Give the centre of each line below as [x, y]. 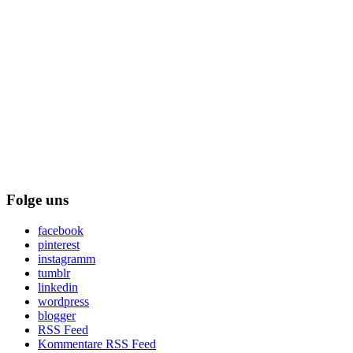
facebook [61, 230]
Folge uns [37, 199]
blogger [57, 315]
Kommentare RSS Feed [97, 344]
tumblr [54, 273]
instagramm [67, 258]
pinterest [59, 244]
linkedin [58, 287]
